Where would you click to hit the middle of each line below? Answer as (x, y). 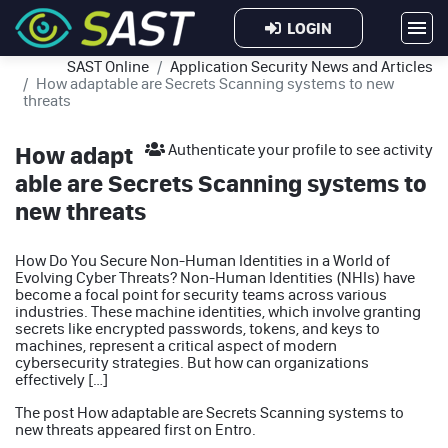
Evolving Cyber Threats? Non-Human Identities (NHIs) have (215, 277)
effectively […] (61, 379)
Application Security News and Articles (301, 66)
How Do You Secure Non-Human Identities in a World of (202, 260)
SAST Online (108, 66)
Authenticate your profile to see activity (299, 149)
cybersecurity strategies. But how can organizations (192, 362)
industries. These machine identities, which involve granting (218, 311)
